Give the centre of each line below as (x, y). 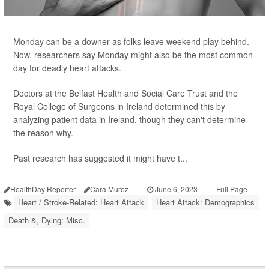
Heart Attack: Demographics (205, 202)
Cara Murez (109, 189)
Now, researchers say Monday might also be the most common (133, 55)
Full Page (232, 189)
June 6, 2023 (175, 189)
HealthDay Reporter (43, 189)
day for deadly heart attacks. (67, 68)
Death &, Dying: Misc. (47, 220)
